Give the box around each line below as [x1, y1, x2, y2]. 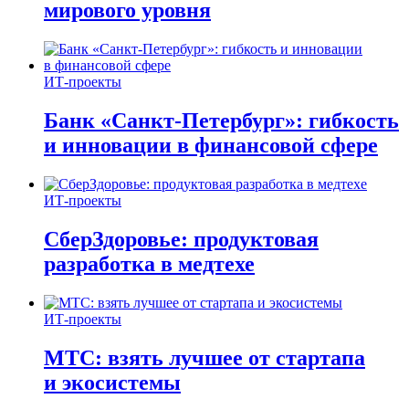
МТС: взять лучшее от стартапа [44, 345, 365, 370]
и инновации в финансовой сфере [44, 133, 378, 158]
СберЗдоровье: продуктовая [44, 226, 319, 251]
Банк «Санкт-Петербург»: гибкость [44, 109, 399, 133]
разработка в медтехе [44, 251, 255, 276]
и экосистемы [44, 370, 181, 394]
